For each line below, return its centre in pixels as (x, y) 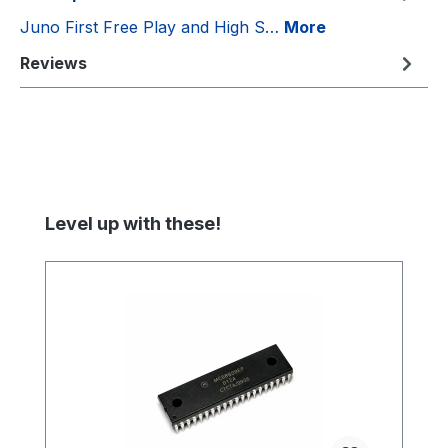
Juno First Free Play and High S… (152, 27)
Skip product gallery (96, 221)
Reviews (53, 63)
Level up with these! (133, 224)
